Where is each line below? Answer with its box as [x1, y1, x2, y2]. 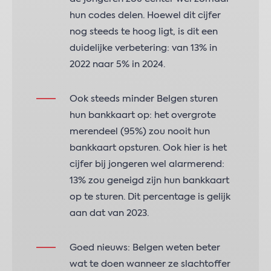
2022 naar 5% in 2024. [70, 60, 165, 69]
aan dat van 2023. [70, 209, 149, 218]
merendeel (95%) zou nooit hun [70, 127, 210, 136]
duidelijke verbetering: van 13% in [70, 44, 217, 53]
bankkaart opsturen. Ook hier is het [70, 143, 227, 152]
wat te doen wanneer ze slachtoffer [70, 260, 230, 269]
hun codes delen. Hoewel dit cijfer [70, 11, 221, 20]
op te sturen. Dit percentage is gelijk [70, 192, 230, 201]
